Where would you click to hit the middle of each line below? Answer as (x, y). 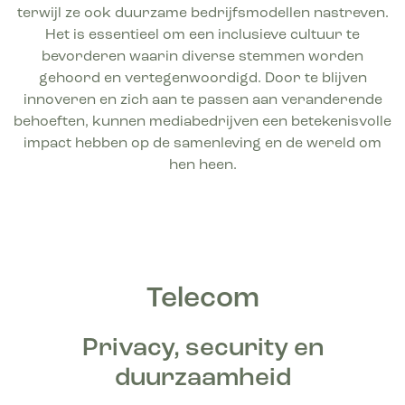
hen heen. (202, 166)
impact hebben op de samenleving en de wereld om (202, 144)
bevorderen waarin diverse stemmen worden (202, 57)
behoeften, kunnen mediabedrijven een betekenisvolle (202, 122)
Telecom (202, 300)
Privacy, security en (202, 349)
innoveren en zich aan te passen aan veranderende (202, 101)
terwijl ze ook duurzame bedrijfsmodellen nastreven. (202, 14)
